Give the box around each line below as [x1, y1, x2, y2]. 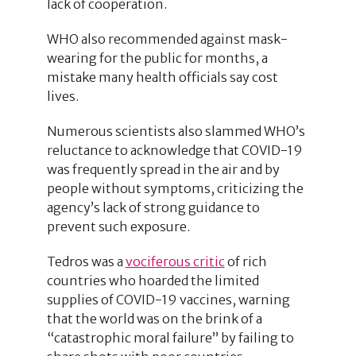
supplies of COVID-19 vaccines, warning [46, 291, 290, 308]
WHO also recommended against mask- [46, 30, 288, 47]
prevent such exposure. [46, 218, 190, 234]
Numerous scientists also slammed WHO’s [46, 122, 305, 139]
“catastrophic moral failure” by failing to [46, 329, 294, 346]
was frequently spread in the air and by [46, 161, 280, 177]
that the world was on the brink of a [46, 310, 262, 327]
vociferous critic [125, 253, 225, 269]
